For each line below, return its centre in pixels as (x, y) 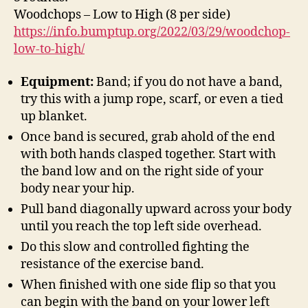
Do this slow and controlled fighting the (135, 247)
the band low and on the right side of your (142, 171)
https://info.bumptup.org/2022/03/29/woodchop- (152, 32)
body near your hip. (79, 188)
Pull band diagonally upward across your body (156, 209)
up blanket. (55, 116)
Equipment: (58, 82)
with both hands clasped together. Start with (148, 154)
